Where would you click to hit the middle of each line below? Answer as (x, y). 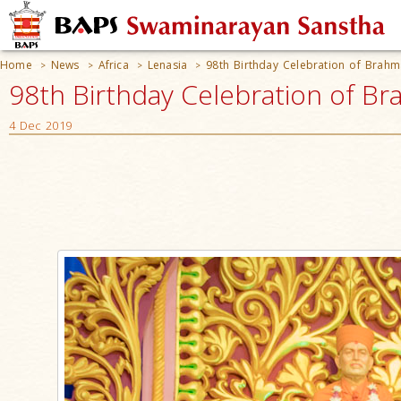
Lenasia (167, 65)
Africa (113, 65)
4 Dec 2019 (40, 125)
